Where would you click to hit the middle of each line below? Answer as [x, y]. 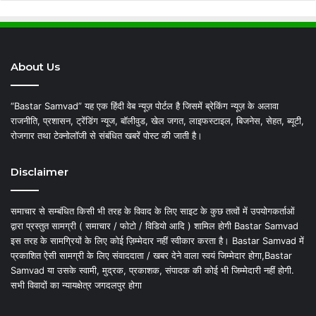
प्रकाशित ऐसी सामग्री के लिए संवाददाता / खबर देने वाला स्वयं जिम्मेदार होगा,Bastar [151, 255]
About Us [35, 66]
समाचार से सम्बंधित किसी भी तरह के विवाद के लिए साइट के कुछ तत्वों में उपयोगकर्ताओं [153, 211]
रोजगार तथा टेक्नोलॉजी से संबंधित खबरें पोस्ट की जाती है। [107, 135]
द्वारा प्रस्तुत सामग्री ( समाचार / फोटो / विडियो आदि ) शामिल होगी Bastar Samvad [154, 225]
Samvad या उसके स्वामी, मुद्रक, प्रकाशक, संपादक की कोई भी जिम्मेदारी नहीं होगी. [152, 270]
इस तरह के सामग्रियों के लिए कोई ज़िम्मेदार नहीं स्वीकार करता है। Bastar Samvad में [157, 240]
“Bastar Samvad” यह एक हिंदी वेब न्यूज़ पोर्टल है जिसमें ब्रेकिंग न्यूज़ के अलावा [145, 105]
